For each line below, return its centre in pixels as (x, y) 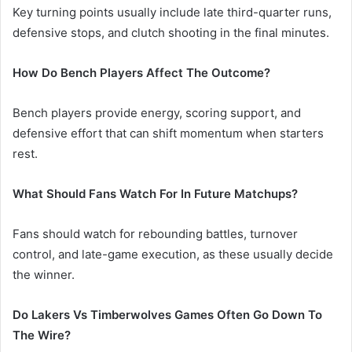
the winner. (44, 275)
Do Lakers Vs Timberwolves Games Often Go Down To (167, 315)
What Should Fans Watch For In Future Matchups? (155, 194)
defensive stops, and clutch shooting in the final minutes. (171, 33)
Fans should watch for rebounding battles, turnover (155, 234)
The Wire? (42, 335)
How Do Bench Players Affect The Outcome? (141, 73)
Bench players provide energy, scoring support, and (157, 113)
